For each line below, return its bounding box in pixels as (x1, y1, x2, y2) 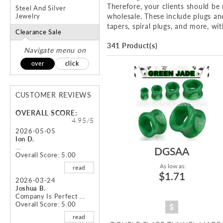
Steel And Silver (15, 4, 66, 12)
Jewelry (15, 12, 41, 20)
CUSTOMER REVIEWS (15, 91, 92, 100)
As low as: (158, 162, 186, 170)
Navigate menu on (23, 46, 86, 55)
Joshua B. (15, 184, 46, 193)
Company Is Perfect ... (15, 192, 86, 201)
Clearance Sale (15, 28, 62, 36)
